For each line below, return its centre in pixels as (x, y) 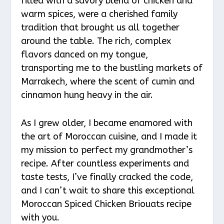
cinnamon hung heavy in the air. (87, 95)
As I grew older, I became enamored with (107, 123)
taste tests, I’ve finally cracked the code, (107, 177)
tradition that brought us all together (100, 27)
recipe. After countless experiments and (105, 163)
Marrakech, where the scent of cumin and (108, 81)
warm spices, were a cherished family (99, 14)
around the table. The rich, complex (96, 41)
